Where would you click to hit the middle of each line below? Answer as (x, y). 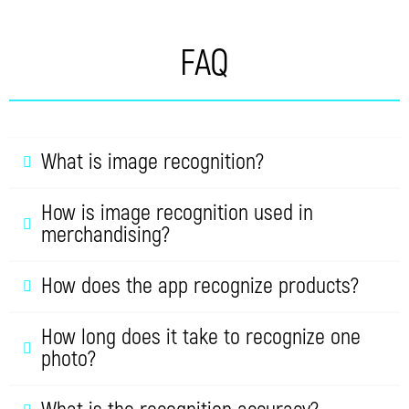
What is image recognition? (152, 163)
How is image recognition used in (177, 214)
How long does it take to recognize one (201, 338)
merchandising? (105, 236)
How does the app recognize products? (200, 287)
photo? (68, 360)
